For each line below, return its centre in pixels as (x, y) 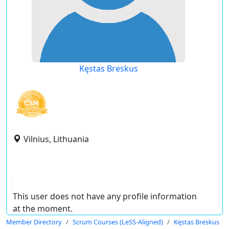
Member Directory (34, 222)
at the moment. (43, 209)
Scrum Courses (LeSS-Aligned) (118, 222)
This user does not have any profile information (105, 196)
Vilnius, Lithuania (56, 139)
